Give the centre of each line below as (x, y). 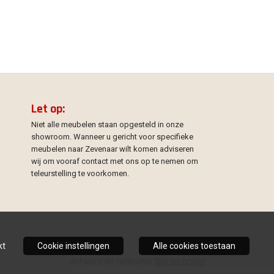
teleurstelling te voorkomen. (80, 174)
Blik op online (180, 262)
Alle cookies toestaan (194, 246)
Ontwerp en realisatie (112, 262)
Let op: (48, 109)
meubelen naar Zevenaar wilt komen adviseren (112, 149)
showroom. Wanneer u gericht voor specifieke (112, 137)
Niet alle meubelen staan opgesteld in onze (107, 125)
